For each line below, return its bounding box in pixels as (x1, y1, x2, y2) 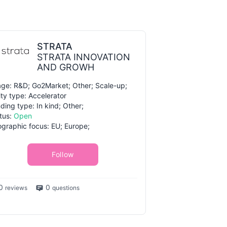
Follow (51, 150, 74, 159)
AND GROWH (37, 62, 94, 72)
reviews (5, 184, 27, 192)
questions (52, 184, 80, 192)
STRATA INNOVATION (37, 52, 130, 62)
